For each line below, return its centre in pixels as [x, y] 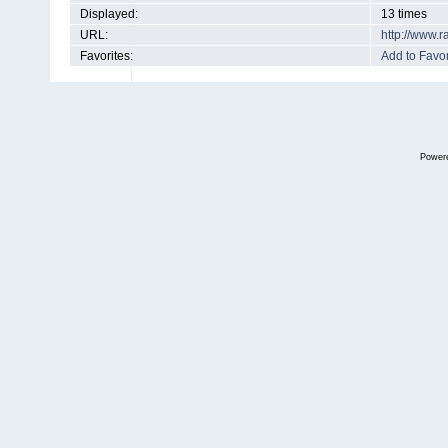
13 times [404, 14]
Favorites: [106, 56]
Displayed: [109, 14]
